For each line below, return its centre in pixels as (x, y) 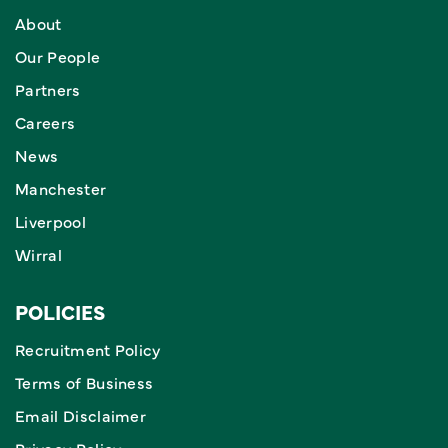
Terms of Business (84, 382)
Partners (48, 89)
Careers (45, 122)
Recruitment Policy (88, 349)
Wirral (38, 254)
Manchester (61, 188)
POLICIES (60, 311)
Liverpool (50, 221)
